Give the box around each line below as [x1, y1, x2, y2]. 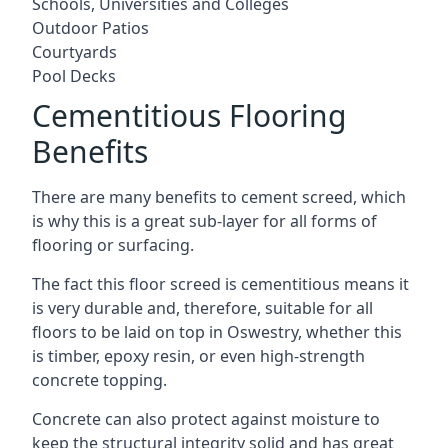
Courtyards [32, 41, 117, 63]
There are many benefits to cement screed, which [32, 186, 406, 208]
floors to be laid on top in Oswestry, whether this [32, 321, 402, 343]
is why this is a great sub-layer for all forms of [32, 210, 377, 232]
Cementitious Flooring [32, 95, 346, 136]
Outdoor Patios [32, 17, 149, 39]
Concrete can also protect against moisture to [32, 408, 380, 430]
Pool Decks [32, 65, 116, 87]
